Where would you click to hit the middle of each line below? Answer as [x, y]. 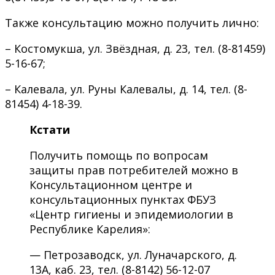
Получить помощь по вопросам [119, 155]
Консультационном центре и [111, 184]
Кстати [50, 129]
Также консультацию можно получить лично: [132, 22]
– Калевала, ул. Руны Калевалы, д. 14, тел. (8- [126, 89]
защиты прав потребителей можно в [134, 170]
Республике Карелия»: [90, 229]
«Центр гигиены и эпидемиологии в [131, 214]
